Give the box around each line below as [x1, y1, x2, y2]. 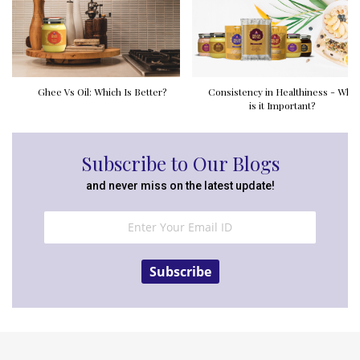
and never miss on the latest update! [85, 178, 275, 192]
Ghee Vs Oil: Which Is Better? [38, 84, 166, 98]
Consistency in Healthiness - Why [207, 84, 357, 98]
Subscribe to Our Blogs [80, 149, 280, 176]
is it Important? [249, 98, 315, 112]
